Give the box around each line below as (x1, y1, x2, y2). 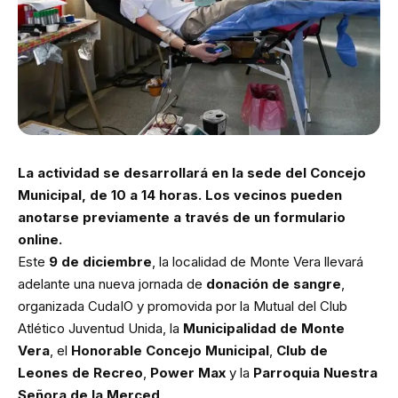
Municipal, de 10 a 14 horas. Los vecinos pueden (18, 186, 342, 203)
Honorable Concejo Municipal (71, 341, 269, 359)
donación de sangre (206, 275, 341, 292)
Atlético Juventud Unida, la (18, 319, 183, 337)
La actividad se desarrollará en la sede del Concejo (18, 163, 366, 181)
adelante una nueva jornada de (18, 275, 206, 292)
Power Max (150, 363, 226, 381)
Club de (276, 341, 328, 359)
